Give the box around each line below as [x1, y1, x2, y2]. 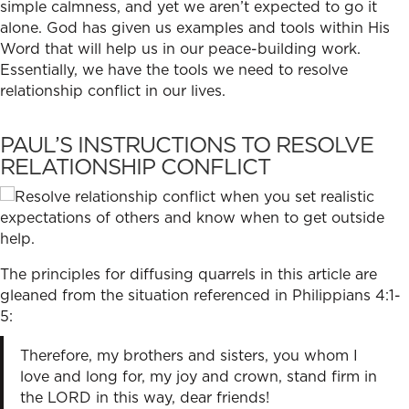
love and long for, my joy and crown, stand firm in [19, 365, 377, 386]
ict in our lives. [123, 79, 230, 100]
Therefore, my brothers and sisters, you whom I [19, 344, 358, 365]
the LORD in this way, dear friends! [19, 386, 274, 407]
